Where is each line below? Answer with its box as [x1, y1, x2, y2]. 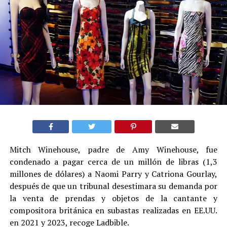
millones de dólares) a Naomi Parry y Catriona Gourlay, [9, 168, 218, 179]
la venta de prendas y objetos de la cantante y [9, 192, 218, 204]
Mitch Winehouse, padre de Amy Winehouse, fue [9, 143, 218, 155]
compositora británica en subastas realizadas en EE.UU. [9, 204, 218, 216]
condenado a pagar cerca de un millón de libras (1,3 [9, 156, 218, 167]
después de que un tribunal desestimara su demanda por [9, 180, 218, 192]
